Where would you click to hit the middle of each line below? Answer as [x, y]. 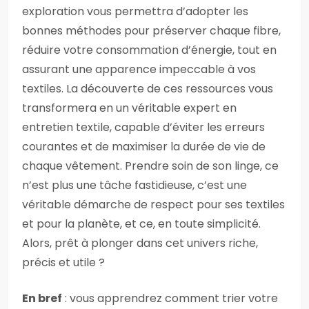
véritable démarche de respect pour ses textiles [153, 205]
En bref [42, 298]
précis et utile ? [63, 262]
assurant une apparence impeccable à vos [139, 69]
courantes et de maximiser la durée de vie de [144, 147]
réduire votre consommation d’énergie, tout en [149, 50]
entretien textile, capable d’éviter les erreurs [143, 127]
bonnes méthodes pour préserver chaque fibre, [151, 31]
